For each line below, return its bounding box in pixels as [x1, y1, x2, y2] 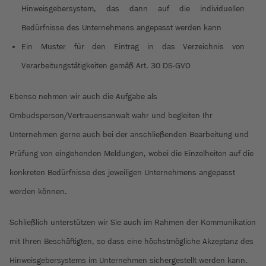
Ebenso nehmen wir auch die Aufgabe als [9, 92, 157, 102]
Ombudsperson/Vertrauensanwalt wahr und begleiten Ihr [9, 111, 213, 121]
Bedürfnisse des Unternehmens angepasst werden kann [21, 23, 221, 33]
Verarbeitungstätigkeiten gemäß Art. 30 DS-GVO [21, 61, 191, 71]
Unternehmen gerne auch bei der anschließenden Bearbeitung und [9, 130, 249, 140]
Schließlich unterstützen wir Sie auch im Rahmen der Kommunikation [9, 218, 256, 227]
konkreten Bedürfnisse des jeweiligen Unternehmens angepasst [9, 168, 235, 178]
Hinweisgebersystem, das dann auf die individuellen [21, 4, 245, 14]
